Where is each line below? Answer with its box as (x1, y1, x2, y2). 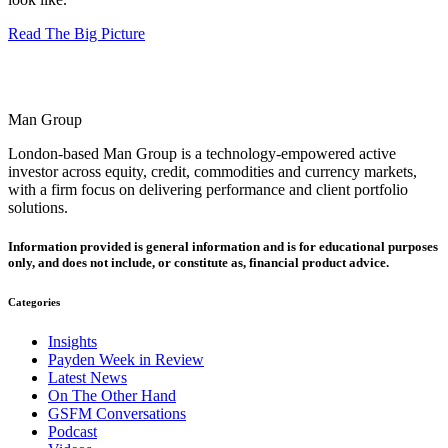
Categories (8, 296, 60, 309)
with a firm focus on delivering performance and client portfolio (8, 181, 408, 199)
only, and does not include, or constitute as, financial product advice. (8, 255, 389, 271)
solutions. (8, 199, 68, 217)
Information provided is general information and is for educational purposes (8, 239, 438, 255)
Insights (48, 333, 97, 351)
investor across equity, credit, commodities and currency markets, (8, 163, 417, 181)
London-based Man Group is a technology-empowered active (8, 145, 396, 163)
